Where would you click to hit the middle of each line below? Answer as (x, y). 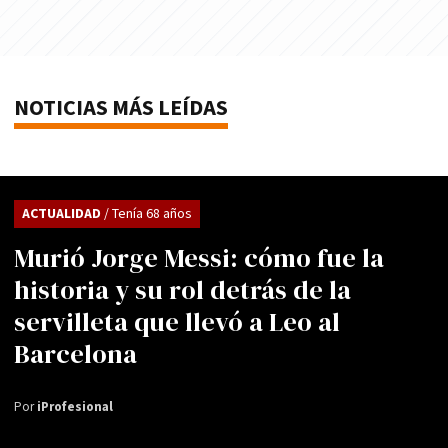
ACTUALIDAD (63, 213)
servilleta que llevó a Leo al (177, 321)
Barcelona (75, 353)
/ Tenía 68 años (148, 213)
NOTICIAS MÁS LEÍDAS (121, 108)
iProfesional (75, 407)
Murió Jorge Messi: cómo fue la (199, 257)
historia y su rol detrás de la (182, 289)
